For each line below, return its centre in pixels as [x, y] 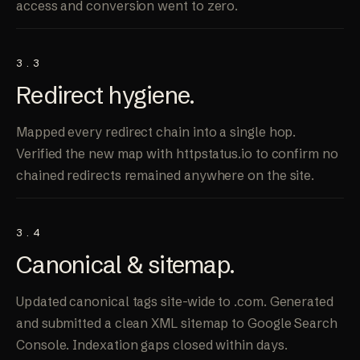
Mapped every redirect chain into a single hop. [156, 132]
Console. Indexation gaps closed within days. [152, 345]
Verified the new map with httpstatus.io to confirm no [177, 154]
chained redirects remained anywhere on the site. [166, 176]
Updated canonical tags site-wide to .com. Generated [175, 302]
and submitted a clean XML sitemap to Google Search [177, 323]
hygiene [149, 96]
